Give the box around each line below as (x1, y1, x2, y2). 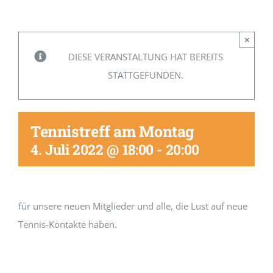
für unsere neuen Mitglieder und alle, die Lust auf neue (18, 200, 247, 212)
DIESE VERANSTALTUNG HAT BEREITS (68, 51, 223, 63)
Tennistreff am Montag (30, 121, 195, 141)
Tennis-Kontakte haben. (18, 218, 117, 230)
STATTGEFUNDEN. (108, 69, 183, 81)
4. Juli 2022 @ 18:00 (30, 140, 154, 158)
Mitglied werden (14, 4, 81, 16)
